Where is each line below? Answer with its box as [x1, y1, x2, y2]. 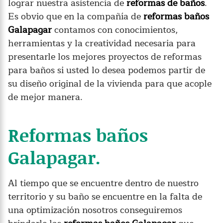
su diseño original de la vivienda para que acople [8, 76, 212, 91]
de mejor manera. [8, 89, 83, 105]
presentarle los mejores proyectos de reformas [8, 49, 202, 64]
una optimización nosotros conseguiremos [8, 202, 182, 218]
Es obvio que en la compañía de [8, 8, 143, 24]
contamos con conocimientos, [52, 22, 178, 37]
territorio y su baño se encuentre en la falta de [8, 189, 202, 204]
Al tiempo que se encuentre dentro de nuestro [8, 175, 199, 191]
